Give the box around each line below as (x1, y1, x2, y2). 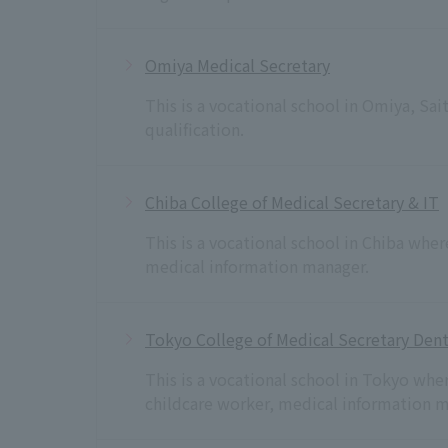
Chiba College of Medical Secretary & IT (145, 189, 439, 214)
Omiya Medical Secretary (145, 52, 330, 77)
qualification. (145, 116, 244, 141)
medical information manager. (145, 253, 369, 278)
